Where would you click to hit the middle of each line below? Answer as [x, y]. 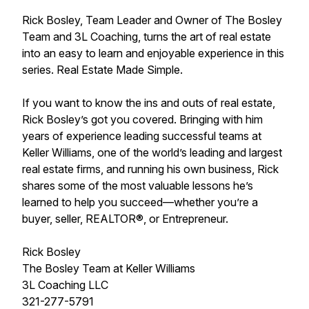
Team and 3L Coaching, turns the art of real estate [147, 37]
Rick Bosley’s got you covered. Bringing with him [142, 119]
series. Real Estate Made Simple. [104, 70]
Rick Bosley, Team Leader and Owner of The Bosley [152, 20]
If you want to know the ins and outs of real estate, [149, 103]
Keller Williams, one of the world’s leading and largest [152, 152]
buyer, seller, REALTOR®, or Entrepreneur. [125, 219]
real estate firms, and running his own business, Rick [150, 169]
